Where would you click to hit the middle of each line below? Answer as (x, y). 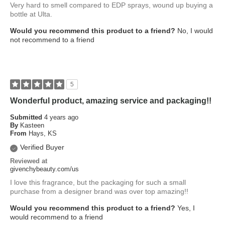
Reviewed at (29, 161)
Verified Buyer (42, 147)
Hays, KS (43, 134)
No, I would (194, 31)
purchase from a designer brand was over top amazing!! (99, 192)
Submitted (27, 118)
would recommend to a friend (57, 217)
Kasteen (32, 126)
